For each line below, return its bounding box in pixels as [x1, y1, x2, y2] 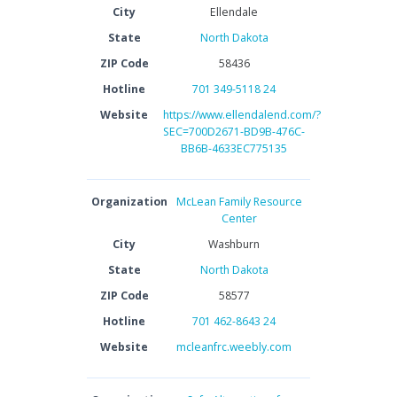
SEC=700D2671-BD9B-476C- [163, 124, 306, 139]
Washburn [208, 237, 261, 252]
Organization [91, 194, 167, 209]
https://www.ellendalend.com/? [162, 107, 321, 122]
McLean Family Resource [176, 194, 302, 209]
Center [222, 211, 257, 226]
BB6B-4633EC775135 [181, 141, 288, 156]
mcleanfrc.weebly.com [176, 339, 292, 354]
